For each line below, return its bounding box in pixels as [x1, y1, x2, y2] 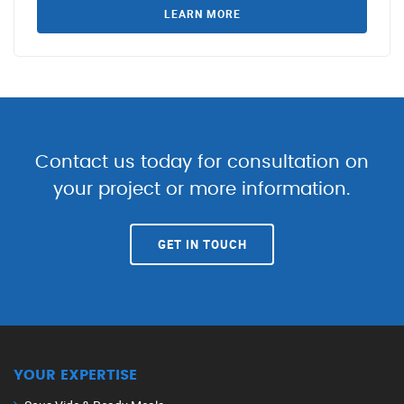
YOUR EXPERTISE [14, 367, 137, 382]
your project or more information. [53, 179, 351, 198]
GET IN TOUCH [157, 235, 247, 252]
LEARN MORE [163, 5, 241, 21]
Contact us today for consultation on [35, 152, 369, 171]
